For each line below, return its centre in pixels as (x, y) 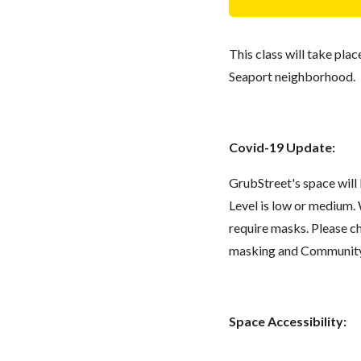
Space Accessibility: (287, 321)
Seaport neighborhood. (292, 76)
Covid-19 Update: (282, 147)
